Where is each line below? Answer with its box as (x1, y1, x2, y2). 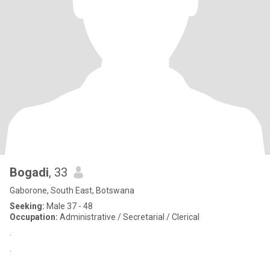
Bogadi (10, 165, 49, 180)
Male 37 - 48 (45, 201, 93, 211)
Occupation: (10, 212, 58, 222)
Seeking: (10, 201, 45, 211)
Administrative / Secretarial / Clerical (58, 212, 199, 222)
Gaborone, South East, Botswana (10, 186, 134, 195)
